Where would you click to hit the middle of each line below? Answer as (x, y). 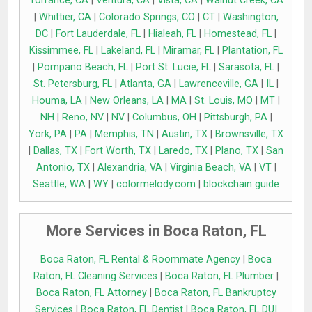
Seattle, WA (59, 185)
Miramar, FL (189, 51)
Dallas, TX (55, 151)
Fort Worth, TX (118, 151)
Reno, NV (83, 118)
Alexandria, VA (130, 168)
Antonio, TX (63, 168)
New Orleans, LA (127, 101)
